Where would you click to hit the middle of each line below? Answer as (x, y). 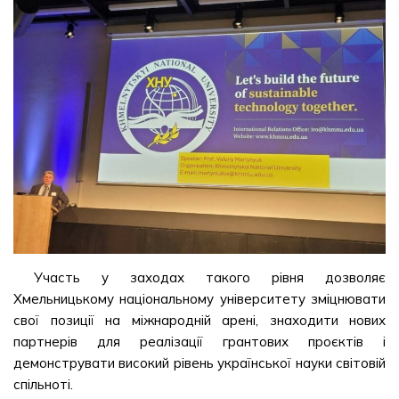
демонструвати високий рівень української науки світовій (199, 363)
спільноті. (43, 384)
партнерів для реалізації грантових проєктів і (199, 342)
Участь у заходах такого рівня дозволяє (209, 277)
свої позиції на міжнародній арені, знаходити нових (199, 320)
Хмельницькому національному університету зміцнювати (199, 299)
